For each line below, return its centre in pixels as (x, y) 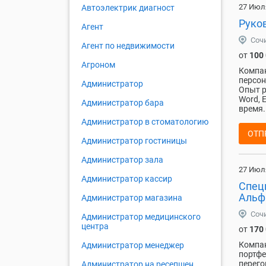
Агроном (98, 65)
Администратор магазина (132, 198)
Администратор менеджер (133, 246)
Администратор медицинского (141, 217)
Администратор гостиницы (134, 141)
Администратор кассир (127, 179)
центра (95, 227)
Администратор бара (123, 103)
